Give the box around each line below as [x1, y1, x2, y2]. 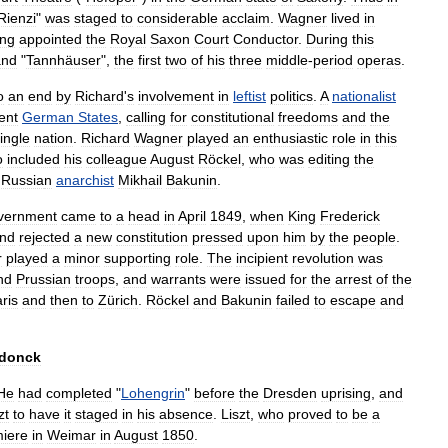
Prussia [16, 271, 63, 287]
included [7, 151, 60, 167]
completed [46, 385, 112, 401]
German [22, 109, 74, 125]
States [78, 109, 118, 125]
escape [330, 292, 376, 308]
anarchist [56, 172, 114, 188]
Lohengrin [121, 385, 185, 401]
